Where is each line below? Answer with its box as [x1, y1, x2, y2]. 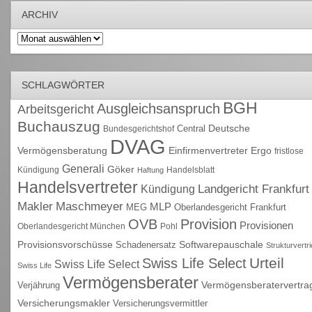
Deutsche [208, 122, 250, 134]
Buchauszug [17, 118, 100, 135]
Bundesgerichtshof [102, 123, 174, 134]
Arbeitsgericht [17, 102, 94, 116]
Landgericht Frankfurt [197, 182, 309, 196]
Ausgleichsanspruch [96, 100, 220, 116]
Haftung [136, 165, 164, 174]
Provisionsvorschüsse [17, 238, 113, 250]
